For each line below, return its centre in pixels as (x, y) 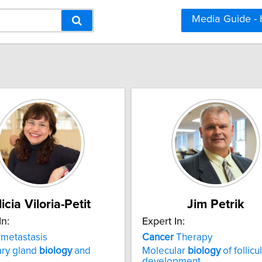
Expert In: (163, 221)
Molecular (165, 251)
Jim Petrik (216, 204)
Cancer (158, 237)
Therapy (193, 237)
